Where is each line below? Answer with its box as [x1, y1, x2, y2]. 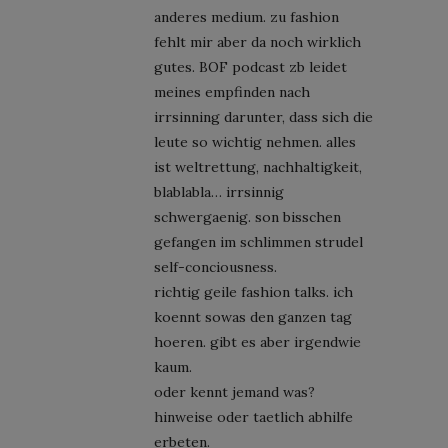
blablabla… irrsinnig [154, 182, 284, 201]
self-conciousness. [154, 257, 277, 276]
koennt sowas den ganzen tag [154, 307, 352, 326]
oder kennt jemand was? [154, 382, 315, 401]
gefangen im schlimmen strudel [154, 232, 363, 251]
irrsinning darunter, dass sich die [154, 107, 373, 126]
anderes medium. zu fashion [154, 7, 339, 26]
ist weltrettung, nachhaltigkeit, [154, 157, 362, 176]
